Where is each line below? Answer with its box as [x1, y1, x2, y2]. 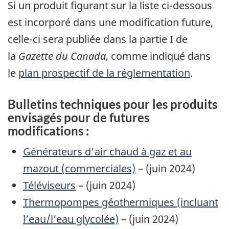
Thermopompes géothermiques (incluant [23, 195, 218, 210]
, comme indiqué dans [106, 49, 211, 63]
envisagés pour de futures [8, 109, 149, 125]
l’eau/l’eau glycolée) [23, 212, 119, 226]
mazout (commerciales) [23, 162, 135, 176]
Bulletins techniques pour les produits [8, 96, 217, 111]
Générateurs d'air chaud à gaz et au [23, 145, 192, 159]
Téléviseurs [23, 178, 76, 193]
